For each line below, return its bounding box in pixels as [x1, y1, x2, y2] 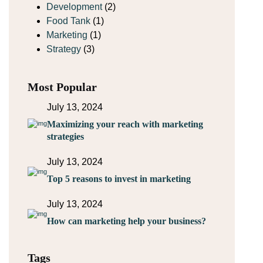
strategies [47, 131, 84, 141]
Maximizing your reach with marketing [47, 119, 203, 129]
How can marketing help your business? [47, 216, 206, 226]
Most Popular [28, 80, 97, 93]
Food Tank [46, 16, 90, 26]
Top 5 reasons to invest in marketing [47, 174, 191, 184]
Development [46, 2, 102, 12]
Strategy [46, 44, 81, 54]
